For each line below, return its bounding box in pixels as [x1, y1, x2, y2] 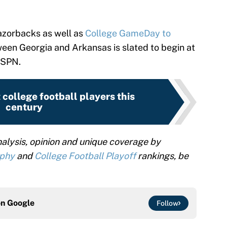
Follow [157, 199, 178, 208]
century [5, 101, 43, 113]
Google [7, 198, 34, 208]
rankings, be [136, 150, 188, 162]
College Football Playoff [34, 150, 136, 162]
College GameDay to [85, 28, 171, 39]
